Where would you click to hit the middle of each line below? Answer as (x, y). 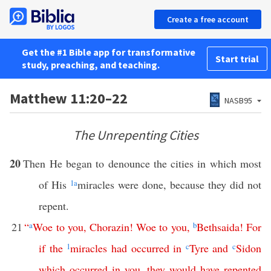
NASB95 (238, 100)
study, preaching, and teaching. (91, 65)
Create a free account (208, 19)
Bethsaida (218, 227)
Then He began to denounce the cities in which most (142, 163)
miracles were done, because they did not (169, 184)
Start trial (237, 59)
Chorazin (110, 227)
